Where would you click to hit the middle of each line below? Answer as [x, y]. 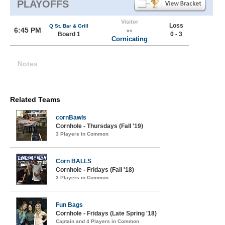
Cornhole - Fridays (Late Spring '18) [106, 213]
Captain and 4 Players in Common [97, 221]
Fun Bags [69, 205]
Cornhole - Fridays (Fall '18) [95, 170]
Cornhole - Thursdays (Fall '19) [99, 126]
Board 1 [69, 34]
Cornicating [129, 39]
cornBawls [71, 118]
